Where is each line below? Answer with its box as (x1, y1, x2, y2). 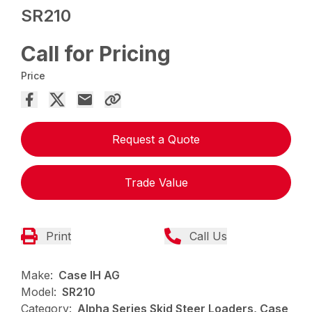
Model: (21, 285, 57, 299)
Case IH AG (58, 268, 120, 283)
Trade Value (124, 175, 188, 190)
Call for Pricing (21, 41, 171, 67)
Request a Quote (112, 132, 200, 147)
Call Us (189, 229, 227, 244)
